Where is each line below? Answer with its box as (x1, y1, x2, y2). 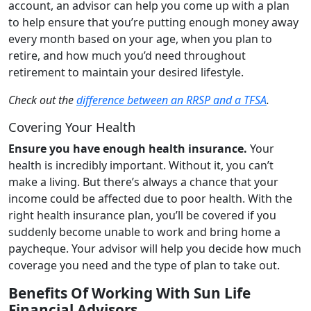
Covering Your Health (8, 117, 135, 135)
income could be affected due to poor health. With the (8, 190, 292, 206)
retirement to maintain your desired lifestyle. (8, 64, 244, 80)
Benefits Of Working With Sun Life (8, 283, 251, 303)
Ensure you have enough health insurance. (8, 140, 247, 156)
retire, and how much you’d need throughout (8, 47, 246, 63)
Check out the (8, 92, 76, 108)
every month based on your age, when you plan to (8, 31, 272, 47)
